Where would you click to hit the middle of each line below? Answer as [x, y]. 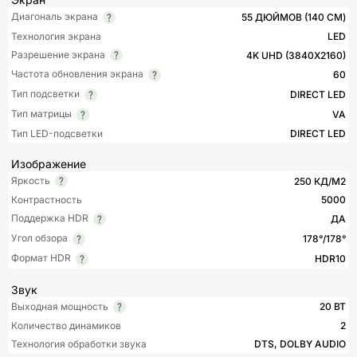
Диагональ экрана [55, 16]
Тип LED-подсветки [57, 133]
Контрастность [47, 200]
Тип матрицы [41, 113]
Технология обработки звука [79, 344]
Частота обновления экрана [77, 74]
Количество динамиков [66, 326]
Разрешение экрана [58, 54]
